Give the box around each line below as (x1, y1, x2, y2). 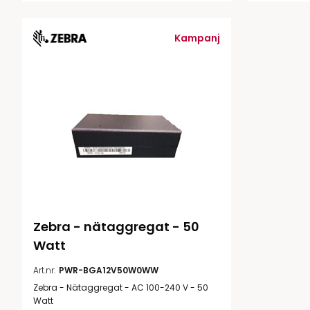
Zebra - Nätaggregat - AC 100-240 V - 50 (33, 282, 208, 294)
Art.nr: (33, 264, 55, 277)
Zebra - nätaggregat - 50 (33, 218, 202, 236)
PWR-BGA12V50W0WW (59, 264, 158, 277)
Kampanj (174, 30, 220, 45)
